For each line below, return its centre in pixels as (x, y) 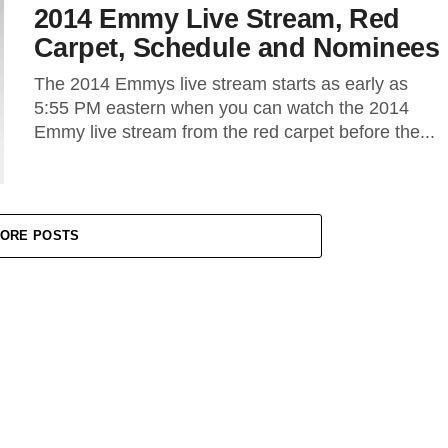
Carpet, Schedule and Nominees (237, 47)
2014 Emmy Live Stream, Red (217, 18)
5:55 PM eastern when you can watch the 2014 (221, 108)
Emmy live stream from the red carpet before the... (234, 132)
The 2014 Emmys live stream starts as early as (221, 84)
